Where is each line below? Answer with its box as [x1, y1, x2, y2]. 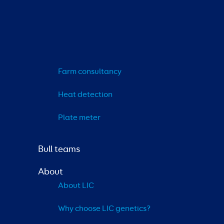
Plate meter [58, 112, 100, 123]
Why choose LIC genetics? [58, 203, 151, 214]
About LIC [58, 180, 94, 191]
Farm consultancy [58, 66, 121, 77]
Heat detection [58, 89, 112, 100]
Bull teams [38, 143, 80, 155]
